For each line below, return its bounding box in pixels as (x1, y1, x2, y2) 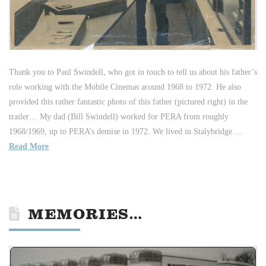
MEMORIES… (28, 205, 143, 225)
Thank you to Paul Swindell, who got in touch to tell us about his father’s (9, 68, 257, 77)
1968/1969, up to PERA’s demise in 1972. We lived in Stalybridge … (9, 127, 243, 137)
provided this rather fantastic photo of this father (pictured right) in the (9, 97, 248, 107)
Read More (9, 142, 49, 151)
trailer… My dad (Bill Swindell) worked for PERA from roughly (9, 112, 229, 122)
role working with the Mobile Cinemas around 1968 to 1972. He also (9, 83, 241, 92)
